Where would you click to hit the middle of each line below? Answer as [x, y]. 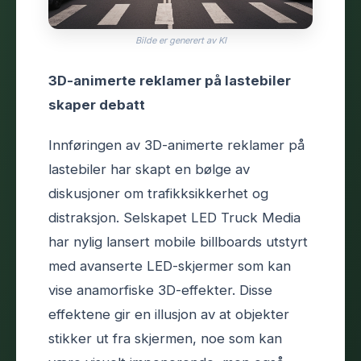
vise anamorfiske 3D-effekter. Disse [160, 290]
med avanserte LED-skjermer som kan [170, 266]
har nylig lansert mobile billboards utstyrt [178, 241]
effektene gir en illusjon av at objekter [169, 314]
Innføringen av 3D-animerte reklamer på [176, 145]
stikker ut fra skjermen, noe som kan [165, 338]
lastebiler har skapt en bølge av [149, 169]
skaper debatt [97, 104]
